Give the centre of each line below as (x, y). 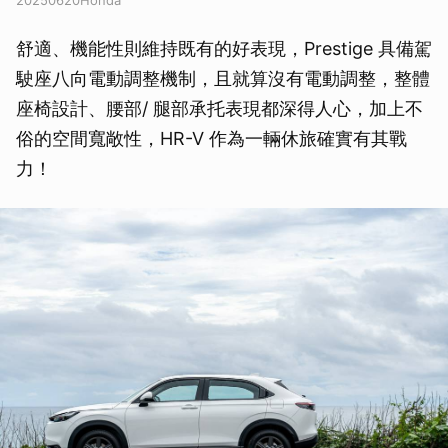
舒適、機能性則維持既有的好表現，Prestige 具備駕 (224, 48)
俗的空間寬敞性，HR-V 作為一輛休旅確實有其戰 (211, 138)
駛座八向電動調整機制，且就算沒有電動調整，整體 (223, 78)
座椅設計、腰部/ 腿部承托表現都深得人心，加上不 (219, 108)
